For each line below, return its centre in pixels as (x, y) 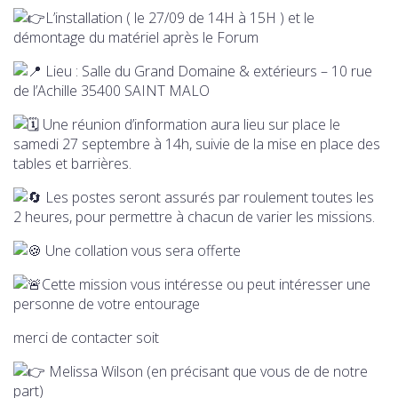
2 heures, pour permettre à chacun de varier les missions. (194, 216)
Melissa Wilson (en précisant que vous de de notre (207, 371)
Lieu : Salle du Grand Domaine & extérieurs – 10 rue (207, 71)
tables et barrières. (72, 163)
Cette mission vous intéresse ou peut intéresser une (206, 284)
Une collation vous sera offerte (141, 250)
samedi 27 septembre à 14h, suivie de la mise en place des (197, 143)
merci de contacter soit (86, 337)
